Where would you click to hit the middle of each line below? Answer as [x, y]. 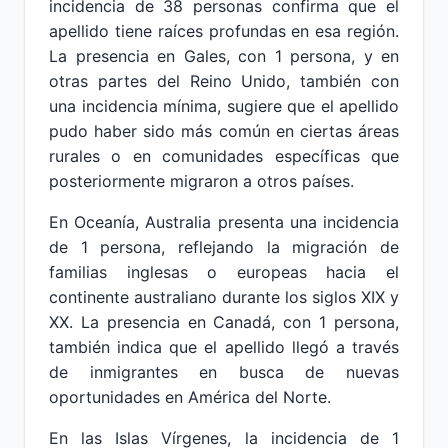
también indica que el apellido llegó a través [224, 347]
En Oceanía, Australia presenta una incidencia [224, 222]
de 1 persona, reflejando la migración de [224, 247]
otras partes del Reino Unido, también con [224, 81]
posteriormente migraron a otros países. [201, 181]
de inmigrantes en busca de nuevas [224, 372]
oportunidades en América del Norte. [190, 397]
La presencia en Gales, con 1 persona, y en [224, 56]
